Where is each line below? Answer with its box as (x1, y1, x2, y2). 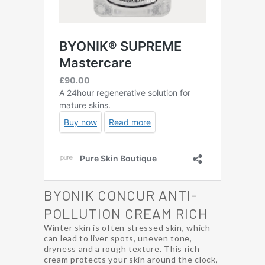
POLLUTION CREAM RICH (44, 204, 208, 222)
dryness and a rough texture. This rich (44, 243, 200, 254)
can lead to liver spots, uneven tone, (44, 232, 192, 243)
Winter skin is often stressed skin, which (44, 222, 211, 232)
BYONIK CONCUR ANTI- (44, 186, 198, 203)
